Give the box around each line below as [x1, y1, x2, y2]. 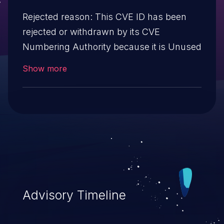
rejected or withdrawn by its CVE [22, 26, 160, 37]
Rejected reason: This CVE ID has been [22, 11, 186, 22]
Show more [22, 63, 67, 73]
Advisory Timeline [22, 187, 126, 203]
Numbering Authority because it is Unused [22, 41, 201, 52]
